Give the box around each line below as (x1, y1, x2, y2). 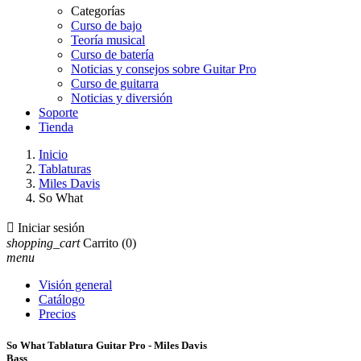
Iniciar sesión (18, 221, 85, 234)
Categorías (71, 4, 125, 18)
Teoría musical (71, 33, 145, 47)
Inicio (39, 147, 68, 161)
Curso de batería (71, 48, 154, 61)
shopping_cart (6, 236, 80, 250)
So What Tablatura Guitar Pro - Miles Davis (6, 339, 207, 352)
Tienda (39, 120, 73, 134)
